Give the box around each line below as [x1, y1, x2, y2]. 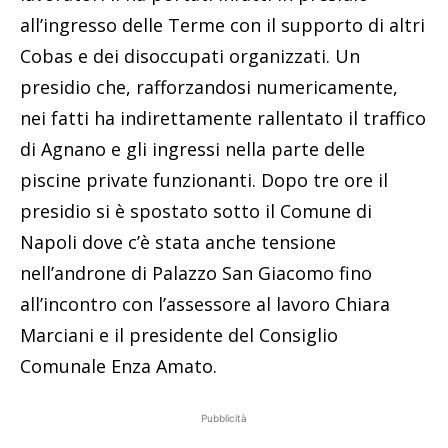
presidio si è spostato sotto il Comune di [20, 199, 372, 224]
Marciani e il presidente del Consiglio [20, 323, 338, 348]
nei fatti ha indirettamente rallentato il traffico [20, 106, 426, 131]
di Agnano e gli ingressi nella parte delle [20, 137, 365, 162]
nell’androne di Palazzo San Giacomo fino [20, 261, 372, 286]
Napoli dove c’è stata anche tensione [20, 230, 336, 255]
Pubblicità [201, 412, 247, 425]
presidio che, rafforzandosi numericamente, [20, 75, 398, 100]
